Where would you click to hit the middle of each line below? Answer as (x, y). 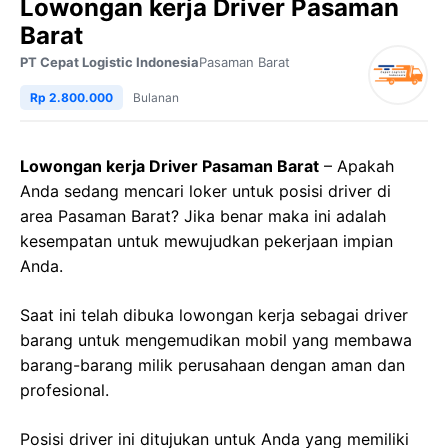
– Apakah (356, 166)
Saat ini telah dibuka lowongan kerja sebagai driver (214, 315)
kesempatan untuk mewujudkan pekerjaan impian (206, 241)
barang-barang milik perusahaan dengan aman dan (212, 365)
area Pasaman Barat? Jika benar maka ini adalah (203, 216)
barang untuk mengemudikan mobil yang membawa (216, 340)
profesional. (64, 390)
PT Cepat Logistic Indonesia (109, 62)
